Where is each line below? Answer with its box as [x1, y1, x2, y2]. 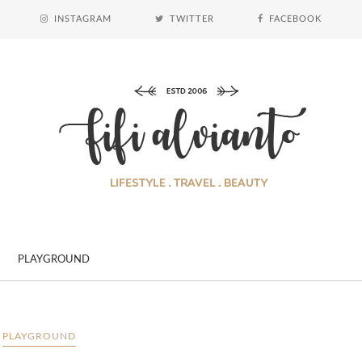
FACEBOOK [269, 15, 322, 23]
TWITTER [170, 15, 214, 23]
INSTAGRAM [54, 15, 112, 23]
